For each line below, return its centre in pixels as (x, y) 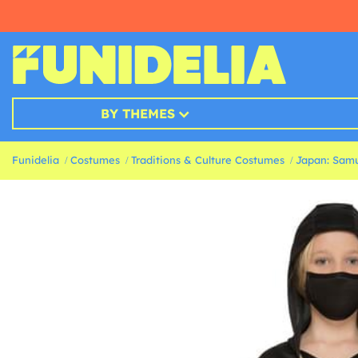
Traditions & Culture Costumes (208, 160)
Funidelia (36, 160)
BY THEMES (137, 114)
